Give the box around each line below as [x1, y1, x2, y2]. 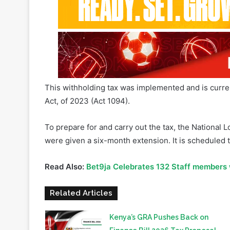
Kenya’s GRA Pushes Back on [109, 213, 208, 222]
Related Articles [50, 188, 112, 198]
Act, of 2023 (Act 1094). [45, 96, 130, 106]
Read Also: [45, 162, 86, 172]
